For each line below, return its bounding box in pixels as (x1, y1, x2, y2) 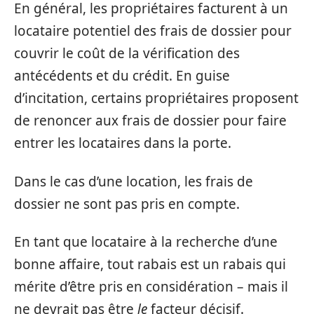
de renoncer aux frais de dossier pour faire (14, 111, 287, 130)
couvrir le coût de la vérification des (14, 44, 240, 63)
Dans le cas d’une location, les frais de (14, 172, 253, 191)
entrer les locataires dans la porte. (14, 134, 231, 153)
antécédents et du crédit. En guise (14, 67, 230, 86)
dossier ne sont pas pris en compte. (14, 194, 240, 213)
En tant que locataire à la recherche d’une (14, 233, 278, 252)
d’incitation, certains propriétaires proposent (14, 89, 299, 108)
